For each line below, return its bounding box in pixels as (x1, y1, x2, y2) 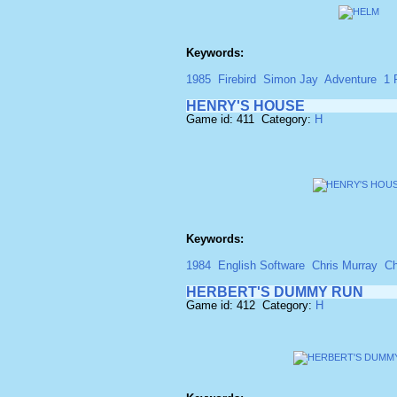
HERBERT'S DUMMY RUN (186, 284, 363, 300)
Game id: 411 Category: (186, 113, 315, 126)
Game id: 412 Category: (186, 299, 315, 312)
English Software (218, 259, 305, 272)
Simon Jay (263, 73, 318, 86)
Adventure (324, 73, 377, 86)
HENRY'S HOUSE (186, 98, 305, 113)
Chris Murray (312, 259, 378, 272)
